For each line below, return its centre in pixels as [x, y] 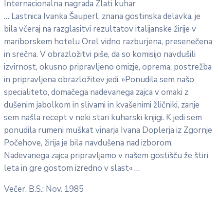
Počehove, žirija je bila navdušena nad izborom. [88, 143]
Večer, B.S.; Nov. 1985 [44, 189]
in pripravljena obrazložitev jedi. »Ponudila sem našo [99, 80]
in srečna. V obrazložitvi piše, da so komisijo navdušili [100, 54]
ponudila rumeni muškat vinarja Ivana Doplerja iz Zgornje [108, 130]
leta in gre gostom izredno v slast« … [72, 168]
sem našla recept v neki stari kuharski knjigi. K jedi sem [103, 118]
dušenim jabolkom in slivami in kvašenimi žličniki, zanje [102, 105]
